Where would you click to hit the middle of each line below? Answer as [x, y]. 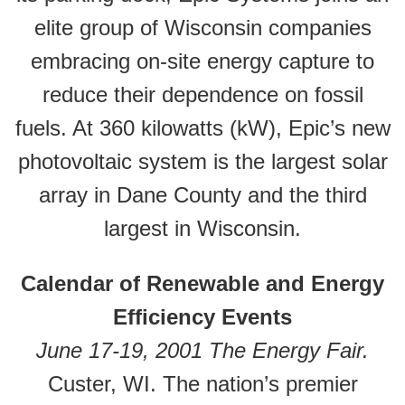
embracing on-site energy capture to [202, 61]
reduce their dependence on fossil [202, 94]
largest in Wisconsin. [202, 228]
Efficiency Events [202, 317]
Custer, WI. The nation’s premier [202, 384]
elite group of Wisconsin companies [202, 28]
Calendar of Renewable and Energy [202, 283]
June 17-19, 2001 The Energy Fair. [202, 350]
